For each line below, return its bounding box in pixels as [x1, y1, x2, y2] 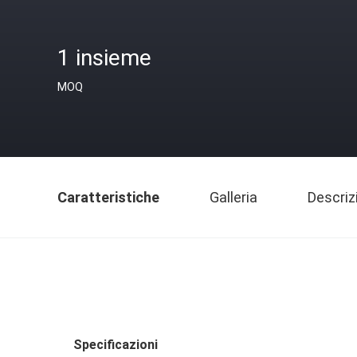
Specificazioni [73, 337, 158, 352]
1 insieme [57, 45, 151, 71]
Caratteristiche [57, 189, 159, 206]
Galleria [210, 189, 257, 206]
